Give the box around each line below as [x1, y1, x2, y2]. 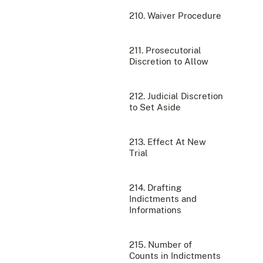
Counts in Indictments [129, 250, 221, 261]
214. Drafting [129, 182, 181, 193]
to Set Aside [129, 102, 181, 112]
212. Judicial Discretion [129, 90, 223, 101]
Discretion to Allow [129, 56, 208, 66]
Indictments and [129, 193, 197, 204]
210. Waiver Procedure [129, 10, 221, 21]
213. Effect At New [129, 136, 206, 147]
